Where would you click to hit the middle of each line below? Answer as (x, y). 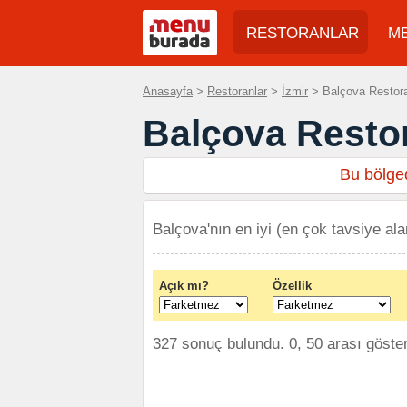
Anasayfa (168, 91)
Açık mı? (184, 286)
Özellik (292, 286)
